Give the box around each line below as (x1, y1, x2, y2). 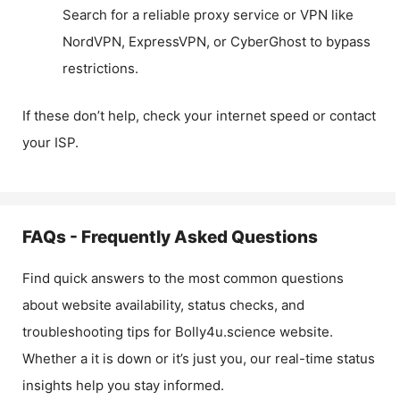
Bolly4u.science (175, 322, 276, 340)
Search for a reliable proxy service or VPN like (62, 6, 354, 23)
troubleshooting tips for (22, 322, 175, 340)
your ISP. (22, 133, 79, 151)
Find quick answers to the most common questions (22, 269, 344, 287)
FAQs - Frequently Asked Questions (22, 226, 318, 247)
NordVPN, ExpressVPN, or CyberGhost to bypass (62, 33, 371, 50)
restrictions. (62, 60, 138, 77)
